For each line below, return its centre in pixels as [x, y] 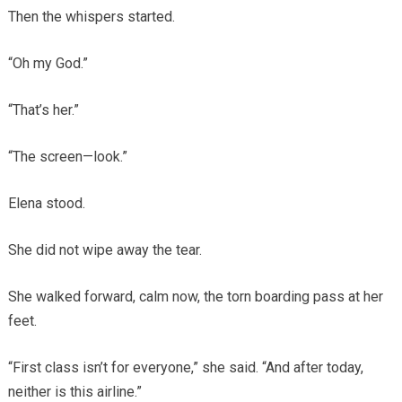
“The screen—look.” [67, 157]
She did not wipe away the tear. [105, 250]
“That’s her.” [43, 110]
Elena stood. [46, 204]
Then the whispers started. [91, 17]
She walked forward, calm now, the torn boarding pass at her [195, 297]
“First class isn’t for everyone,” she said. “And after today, [185, 368]
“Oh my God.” [48, 64]
